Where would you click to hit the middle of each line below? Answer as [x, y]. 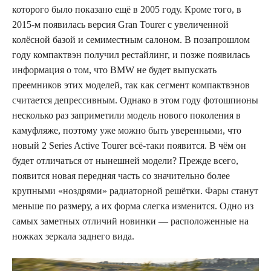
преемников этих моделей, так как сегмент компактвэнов [131, 85]
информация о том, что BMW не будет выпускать [114, 70]
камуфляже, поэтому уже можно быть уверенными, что [127, 130]
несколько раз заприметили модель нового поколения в [126, 115]
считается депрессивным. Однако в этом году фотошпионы [135, 100]
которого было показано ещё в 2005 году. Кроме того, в [127, 9]
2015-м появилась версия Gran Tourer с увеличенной [120, 24]
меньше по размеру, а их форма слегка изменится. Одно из [133, 206]
